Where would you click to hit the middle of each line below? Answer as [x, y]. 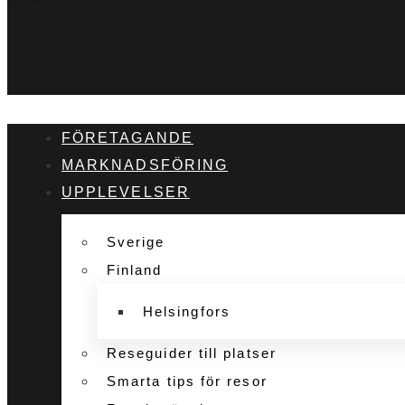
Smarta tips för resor [187, 381]
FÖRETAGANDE [127, 137]
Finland [135, 269]
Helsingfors [187, 311]
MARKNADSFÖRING [145, 165]
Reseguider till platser [192, 353]
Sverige [136, 241]
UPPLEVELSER [126, 192]
